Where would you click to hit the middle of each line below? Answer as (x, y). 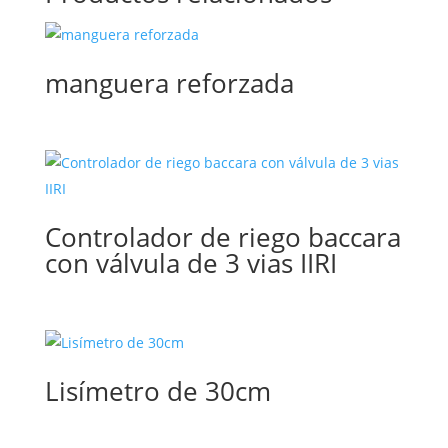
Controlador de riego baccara (222, 237)
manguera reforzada (169, 83)
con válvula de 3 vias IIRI (190, 263)
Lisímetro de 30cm (157, 391)
